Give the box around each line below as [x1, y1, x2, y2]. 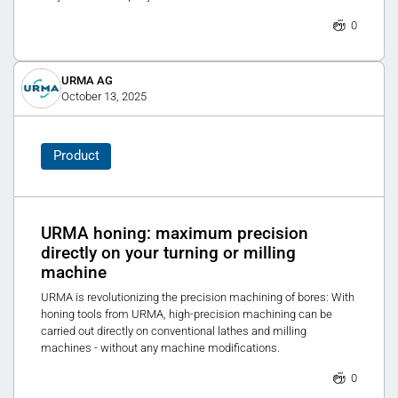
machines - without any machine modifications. [41, 341, 280, 355]
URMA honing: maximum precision [41, 223, 308, 243]
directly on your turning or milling [41, 243, 296, 263]
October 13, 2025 [60, 90, 147, 104]
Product [52, 147, 99, 164]
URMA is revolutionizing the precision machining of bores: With [41, 291, 354, 305]
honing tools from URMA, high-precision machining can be [41, 307, 332, 322]
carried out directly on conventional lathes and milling [41, 324, 306, 338]
